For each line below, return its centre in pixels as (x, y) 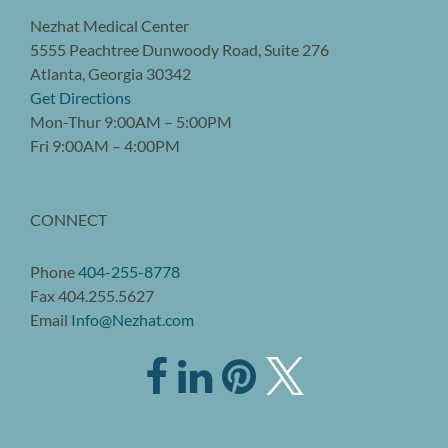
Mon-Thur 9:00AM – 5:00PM (131, 121)
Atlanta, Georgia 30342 (110, 73)
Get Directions (80, 97)
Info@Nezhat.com (132, 319)
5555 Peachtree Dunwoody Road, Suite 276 (179, 49)
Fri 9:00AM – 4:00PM (105, 145)
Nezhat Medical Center (109, 25)
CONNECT (68, 219)
